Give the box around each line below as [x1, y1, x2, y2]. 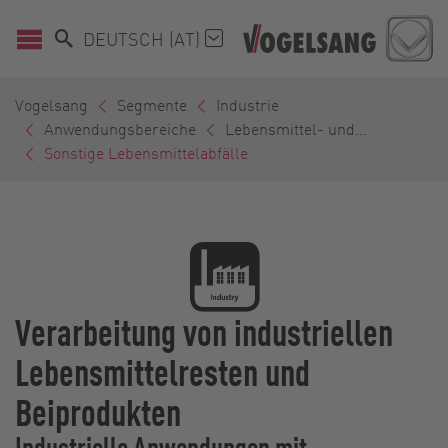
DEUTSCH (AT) [83, 26, 205, 50]
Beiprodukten [15, 387, 181, 436]
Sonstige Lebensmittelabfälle [44, 142, 248, 164]
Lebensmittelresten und [15, 347, 310, 396]
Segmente [117, 94, 187, 116]
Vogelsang [15, 94, 88, 116]
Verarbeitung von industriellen [15, 307, 393, 356]
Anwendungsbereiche [44, 118, 196, 140]
